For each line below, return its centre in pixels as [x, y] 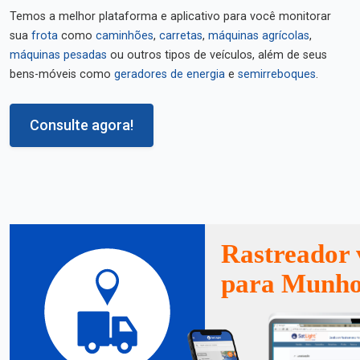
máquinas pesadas [58, 55]
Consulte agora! [82, 125]
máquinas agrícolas [259, 36]
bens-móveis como [62, 74]
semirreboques [277, 74]
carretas [181, 36]
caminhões [125, 36]
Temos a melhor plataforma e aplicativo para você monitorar [170, 16]
